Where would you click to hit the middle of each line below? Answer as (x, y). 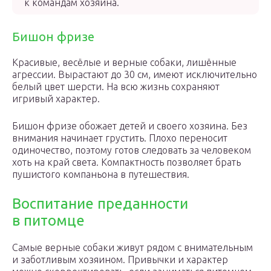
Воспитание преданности (100, 204)
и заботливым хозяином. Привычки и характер (120, 260)
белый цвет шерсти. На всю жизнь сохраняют (116, 87)
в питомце (48, 220)
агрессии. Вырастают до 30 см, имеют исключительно (135, 74)
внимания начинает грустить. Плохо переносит (120, 138)
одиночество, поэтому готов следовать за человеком (132, 150)
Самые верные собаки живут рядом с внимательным (132, 247)
